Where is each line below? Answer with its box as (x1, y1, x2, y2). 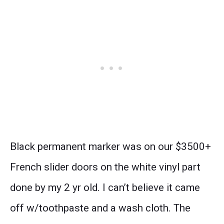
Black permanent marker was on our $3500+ (10, 140, 211, 153)
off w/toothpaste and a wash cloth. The (10, 202, 190, 214)
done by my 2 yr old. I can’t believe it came (10, 181, 200, 194)
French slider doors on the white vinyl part (10, 161, 200, 173)
